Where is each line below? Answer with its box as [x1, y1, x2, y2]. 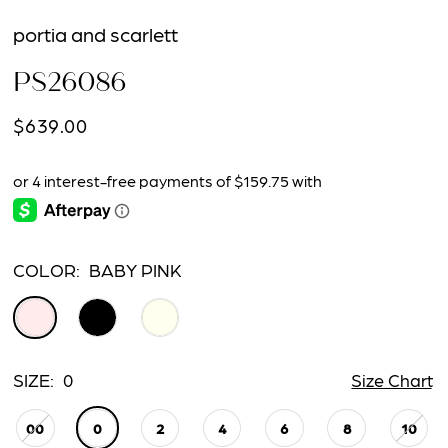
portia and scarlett [13, 20, 179, 47]
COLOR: [13, 258, 81, 282]
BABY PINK [89, 258, 183, 282]
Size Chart [350, 368, 434, 391]
